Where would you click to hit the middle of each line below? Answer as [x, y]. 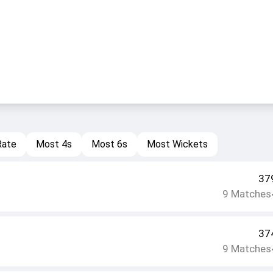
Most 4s [54, 144]
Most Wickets [177, 144]
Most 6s [109, 144]
